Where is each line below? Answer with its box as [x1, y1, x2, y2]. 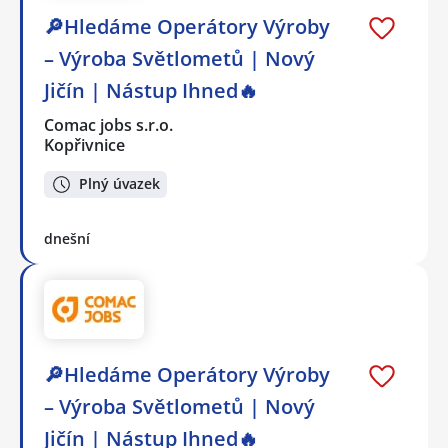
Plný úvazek [79, 174, 160, 194]
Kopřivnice [44, 134, 125, 157]
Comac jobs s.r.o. [44, 114, 175, 137]
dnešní [44, 228, 90, 248]
